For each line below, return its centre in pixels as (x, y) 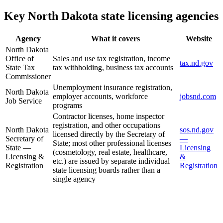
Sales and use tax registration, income (111, 59)
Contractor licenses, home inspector (109, 116)
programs (67, 106)
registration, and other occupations (107, 125)
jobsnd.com (198, 97)
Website (199, 39)
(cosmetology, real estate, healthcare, (110, 152)
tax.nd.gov (196, 63)
